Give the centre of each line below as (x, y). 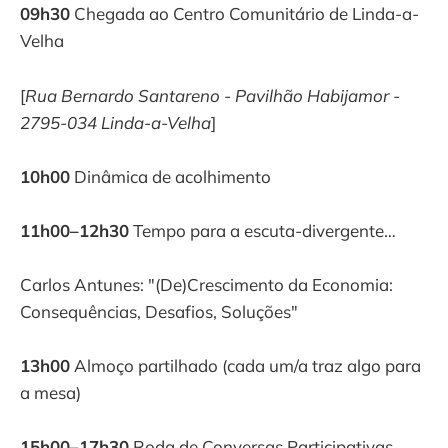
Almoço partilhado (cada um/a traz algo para (245, 366)
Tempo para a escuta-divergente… (262, 230)
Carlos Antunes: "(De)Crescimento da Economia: (206, 285)
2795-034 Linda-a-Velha (115, 122)
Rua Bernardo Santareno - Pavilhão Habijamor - (212, 95)
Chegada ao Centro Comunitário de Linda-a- (244, 14)
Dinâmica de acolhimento (170, 176)
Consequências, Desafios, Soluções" (159, 312)
